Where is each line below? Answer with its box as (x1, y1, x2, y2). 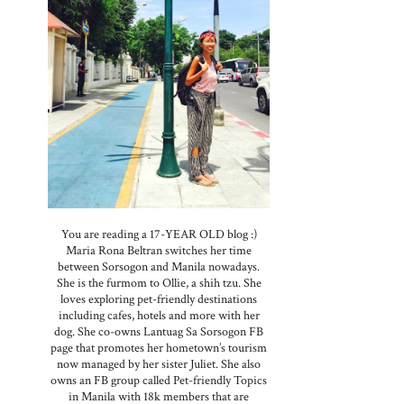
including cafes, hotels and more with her (58, 308, 260, 324)
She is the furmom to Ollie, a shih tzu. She (56, 275, 262, 291)
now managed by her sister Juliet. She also (57, 356, 261, 372)
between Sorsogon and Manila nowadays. (58, 259, 260, 275)
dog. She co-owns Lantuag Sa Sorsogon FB (54, 324, 263, 340)
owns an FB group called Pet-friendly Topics (50, 372, 267, 389)
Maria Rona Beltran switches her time (66, 243, 252, 259)
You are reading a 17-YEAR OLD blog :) (60, 226, 257, 243)
